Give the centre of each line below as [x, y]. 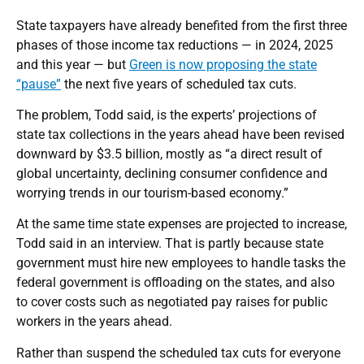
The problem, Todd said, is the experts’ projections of [167, 115]
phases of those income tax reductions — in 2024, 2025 [175, 45]
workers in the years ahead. [94, 322]
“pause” [39, 84]
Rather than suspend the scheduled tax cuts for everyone [178, 353]
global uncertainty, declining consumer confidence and [172, 173]
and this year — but [73, 64]
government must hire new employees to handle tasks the [181, 263]
